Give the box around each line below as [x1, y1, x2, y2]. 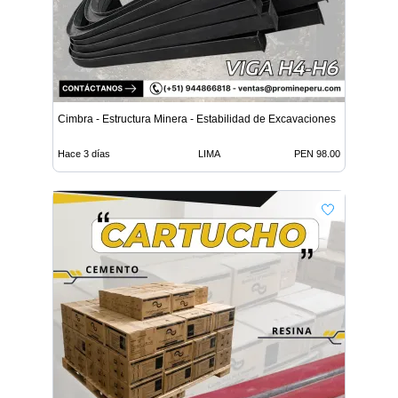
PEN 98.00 [294, 148, 340, 159]
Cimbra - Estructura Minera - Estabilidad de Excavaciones [58, 113, 336, 125]
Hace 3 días [58, 148, 110, 159]
